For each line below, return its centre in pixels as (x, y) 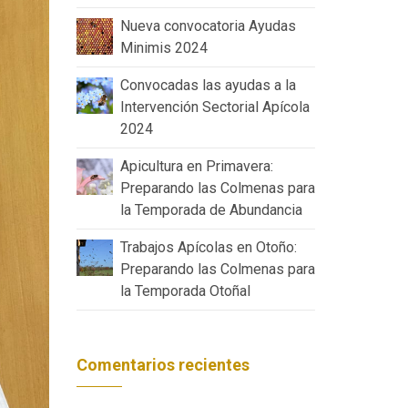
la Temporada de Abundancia (211, 210)
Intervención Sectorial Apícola (214, 107)
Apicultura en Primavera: (196, 166)
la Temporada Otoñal (185, 291)
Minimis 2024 (163, 48)
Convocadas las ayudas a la (208, 85)
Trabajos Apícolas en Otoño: (208, 247)
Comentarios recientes (163, 365)
